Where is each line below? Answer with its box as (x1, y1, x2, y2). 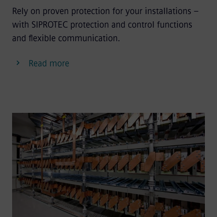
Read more (28, 58, 69, 69)
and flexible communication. (12, 32, 120, 44)
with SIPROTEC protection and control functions (12, 19, 192, 30)
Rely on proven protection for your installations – (12, 5, 199, 16)
